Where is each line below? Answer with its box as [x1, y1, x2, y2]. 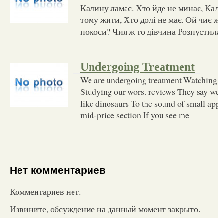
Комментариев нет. [10, 185, 81, 197]
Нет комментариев [10, 164, 106, 176]
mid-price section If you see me [80, 109, 189, 121]
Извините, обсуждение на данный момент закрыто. [10, 202, 200, 215]
